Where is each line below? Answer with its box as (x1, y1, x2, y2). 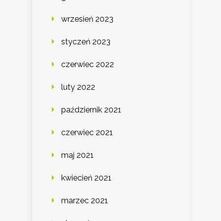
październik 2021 (61, 105, 121, 115)
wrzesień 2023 (61, 14, 113, 24)
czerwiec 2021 (61, 128, 113, 138)
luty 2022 (61, 82, 95, 92)
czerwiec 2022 (61, 60, 114, 70)
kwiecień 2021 (61, 173, 111, 183)
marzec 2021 (61, 196, 108, 206)
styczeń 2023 (61, 37, 110, 47)
